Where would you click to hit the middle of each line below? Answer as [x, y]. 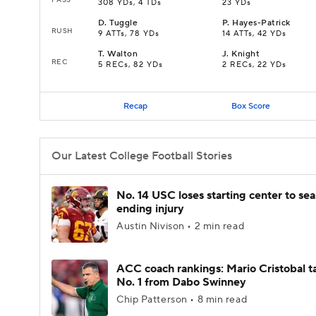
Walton [123, 54]
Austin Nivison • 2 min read [181, 226]
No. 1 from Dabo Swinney [181, 282]
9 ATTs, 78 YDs [129, 34]
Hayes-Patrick [261, 23]
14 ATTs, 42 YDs [254, 34]
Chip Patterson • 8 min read [182, 300]
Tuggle [124, 23]
